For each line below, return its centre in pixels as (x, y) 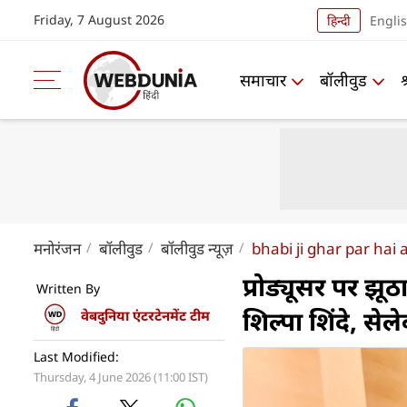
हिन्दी (339, 20)
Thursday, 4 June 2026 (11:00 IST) (121, 377)
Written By (68, 288)
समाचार (263, 79)
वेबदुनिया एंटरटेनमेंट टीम (145, 316)
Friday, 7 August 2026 (99, 20)
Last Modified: (76, 357)
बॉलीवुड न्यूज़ (197, 248)
